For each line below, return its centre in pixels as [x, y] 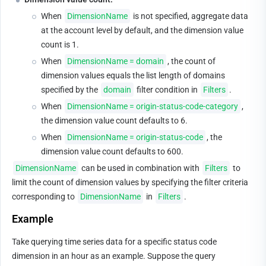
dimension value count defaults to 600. [112, 151]
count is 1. [60, 45]
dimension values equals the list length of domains [134, 75]
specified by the [70, 90]
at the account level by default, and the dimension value [143, 30]
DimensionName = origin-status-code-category [153, 106]
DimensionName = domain [115, 61]
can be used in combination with [140, 168]
